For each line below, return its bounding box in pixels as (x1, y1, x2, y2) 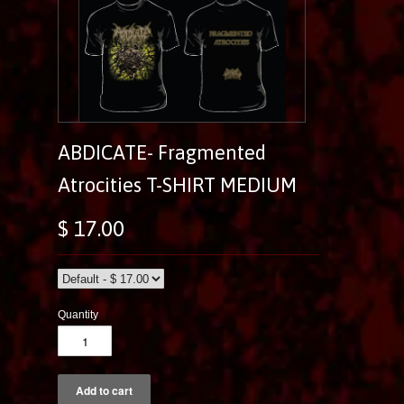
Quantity (58, 308, 98, 322)
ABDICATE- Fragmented (58, 141, 266, 165)
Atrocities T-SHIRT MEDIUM (58, 173, 297, 197)
